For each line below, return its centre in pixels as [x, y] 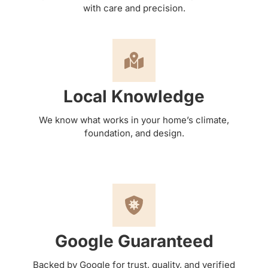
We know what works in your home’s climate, [134, 120]
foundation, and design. [134, 133]
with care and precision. [134, 8]
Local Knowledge [134, 96]
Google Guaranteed [134, 241]
